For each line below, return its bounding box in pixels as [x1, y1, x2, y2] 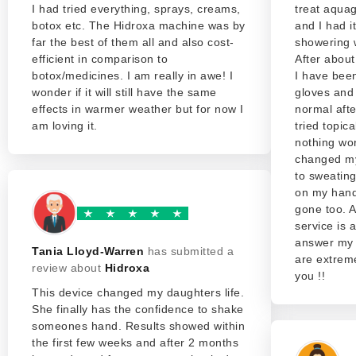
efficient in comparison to [32, 52, 168, 65]
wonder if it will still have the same [32, 86, 217, 99]
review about [32, 261, 105, 274]
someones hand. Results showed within [32, 319, 245, 332]
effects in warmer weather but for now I [32, 103, 244, 115]
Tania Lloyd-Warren [32, 245, 144, 257]
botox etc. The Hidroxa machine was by [32, 19, 246, 32]
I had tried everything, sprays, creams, [32, 2, 241, 15]
